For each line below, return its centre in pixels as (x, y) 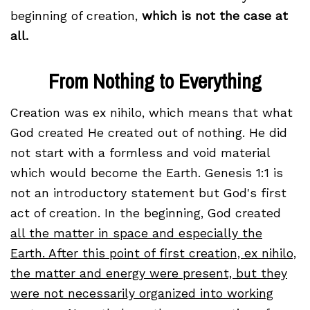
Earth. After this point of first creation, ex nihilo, (153, 254)
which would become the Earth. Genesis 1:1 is (147, 173)
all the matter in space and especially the (136, 234)
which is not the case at (215, 16)
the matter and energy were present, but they (149, 274)
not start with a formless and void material (140, 153)
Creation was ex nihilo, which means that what (152, 113)
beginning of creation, (76, 16)
